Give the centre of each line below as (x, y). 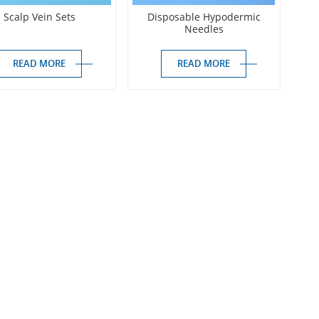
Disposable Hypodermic (204, 16)
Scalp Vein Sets (39, 16)
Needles (204, 28)
